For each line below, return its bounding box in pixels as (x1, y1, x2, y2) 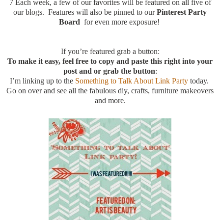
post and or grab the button (63, 66, 155, 75)
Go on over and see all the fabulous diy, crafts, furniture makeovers (6, 86, 214, 95)
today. (190, 76, 211, 85)
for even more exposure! (82, 17, 162, 26)
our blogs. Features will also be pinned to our (13, 7, 157, 16)
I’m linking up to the (9, 76, 75, 85)
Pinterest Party (157, 7, 207, 16)
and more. (94, 96, 126, 105)
